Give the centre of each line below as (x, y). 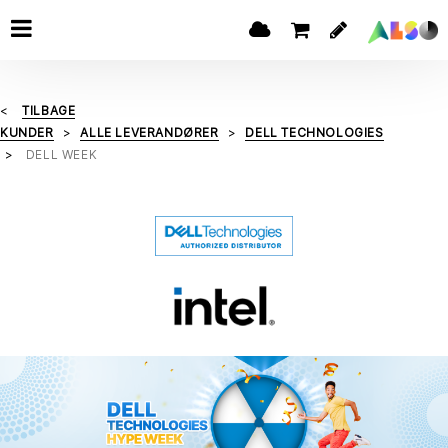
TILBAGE (49, 110)
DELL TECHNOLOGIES (314, 132)
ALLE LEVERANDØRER (149, 132)
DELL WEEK (61, 154)
